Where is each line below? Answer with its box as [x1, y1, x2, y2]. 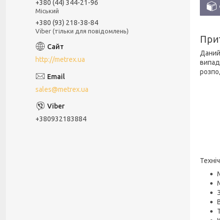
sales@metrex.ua [35, 85, 88, 94]
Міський [35, 7, 59, 14]
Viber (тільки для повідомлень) [35, 27, 129, 35]
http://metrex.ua [35, 55, 85, 64]
